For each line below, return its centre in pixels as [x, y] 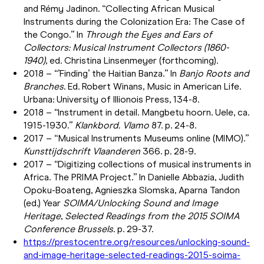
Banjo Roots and [214, 73]
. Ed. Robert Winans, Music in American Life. [152, 86]
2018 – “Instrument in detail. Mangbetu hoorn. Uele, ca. [136, 112]
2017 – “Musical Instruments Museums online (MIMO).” [136, 138]
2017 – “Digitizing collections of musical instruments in [137, 164]
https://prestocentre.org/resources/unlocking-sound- [137, 242]
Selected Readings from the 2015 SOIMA [152, 216]
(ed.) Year [42, 203]
